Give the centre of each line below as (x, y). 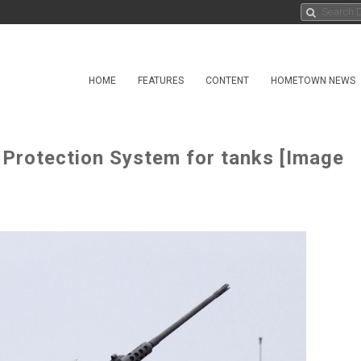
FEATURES (161, 81)
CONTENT (227, 81)
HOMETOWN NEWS (313, 81)
